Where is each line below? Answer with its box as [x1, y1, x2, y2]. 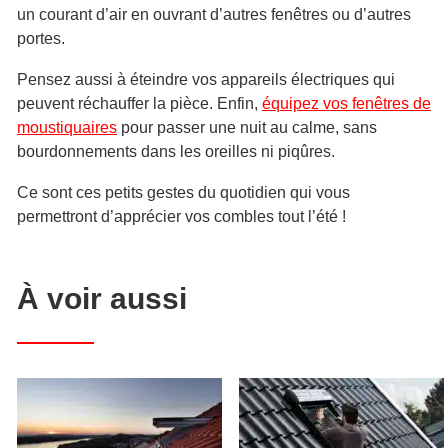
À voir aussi [17, 281, 187, 315]
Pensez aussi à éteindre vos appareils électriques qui [17, 70, 395, 88]
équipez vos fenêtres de [262, 94, 431, 112]
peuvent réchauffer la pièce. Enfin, [17, 94, 262, 112]
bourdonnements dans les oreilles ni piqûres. [17, 142, 335, 160]
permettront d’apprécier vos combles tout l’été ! [17, 207, 346, 225]
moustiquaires [17, 118, 117, 136]
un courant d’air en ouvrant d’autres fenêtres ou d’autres [17, 5, 411, 23]
